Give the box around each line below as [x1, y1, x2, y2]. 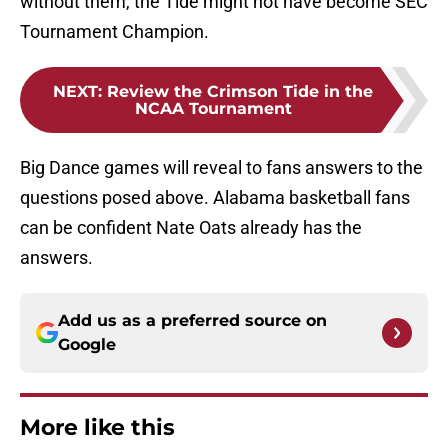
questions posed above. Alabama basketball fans [20, 187, 410, 209]
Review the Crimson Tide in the [107, 82, 373, 102]
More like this [20, 414, 175, 442]
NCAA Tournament [134, 99, 292, 119]
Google [58, 335, 116, 355]
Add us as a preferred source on [58, 311, 327, 331]
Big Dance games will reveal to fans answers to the [20, 157, 423, 179]
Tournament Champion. [20, 21, 209, 43]
